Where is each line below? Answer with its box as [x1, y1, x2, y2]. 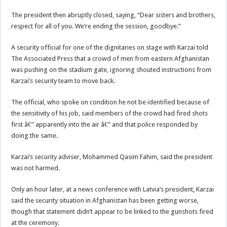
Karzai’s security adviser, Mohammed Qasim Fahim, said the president [11, 153, 213, 161]
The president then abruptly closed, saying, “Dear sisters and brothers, [11, 11, 216, 19]
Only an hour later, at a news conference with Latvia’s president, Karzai [11, 185, 214, 193]
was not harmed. [11, 164, 60, 172]
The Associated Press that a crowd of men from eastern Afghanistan [11, 55, 210, 62]
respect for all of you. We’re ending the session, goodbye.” [11, 22, 181, 30]
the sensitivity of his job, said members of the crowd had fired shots [11, 109, 208, 117]
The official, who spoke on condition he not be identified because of [11, 98, 210, 106]
